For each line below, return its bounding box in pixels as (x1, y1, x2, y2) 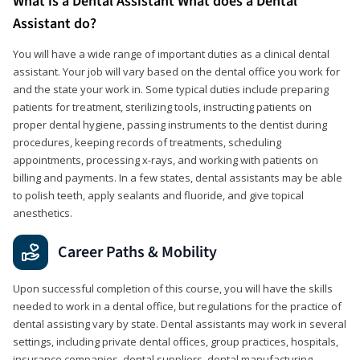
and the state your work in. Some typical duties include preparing (13, 81, 329, 96)
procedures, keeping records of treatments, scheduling (13, 134, 281, 149)
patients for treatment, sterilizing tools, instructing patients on (13, 99, 312, 114)
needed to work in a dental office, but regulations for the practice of (13, 298, 342, 313)
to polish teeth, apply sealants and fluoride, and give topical (13, 187, 304, 202)
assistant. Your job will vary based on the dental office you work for (13, 63, 340, 79)
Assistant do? (13, 13, 96, 34)
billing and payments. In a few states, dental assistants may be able (13, 170, 342, 185)
